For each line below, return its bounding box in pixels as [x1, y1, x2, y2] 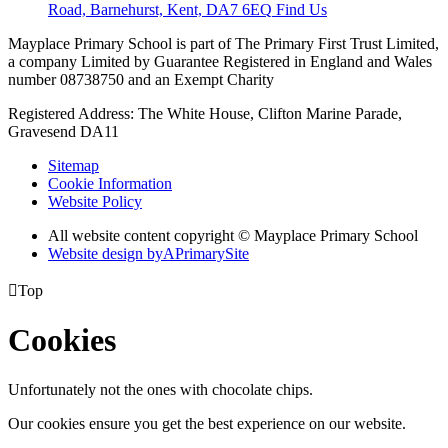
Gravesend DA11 [8, 123, 119, 140]
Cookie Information [48, 175, 172, 192]
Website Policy [48, 193, 142, 210]
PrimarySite [175, 245, 249, 262]
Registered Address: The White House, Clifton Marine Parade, [8, 105, 402, 122]
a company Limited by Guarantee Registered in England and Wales [8, 53, 432, 70]
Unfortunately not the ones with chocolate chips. [8, 380, 313, 398]
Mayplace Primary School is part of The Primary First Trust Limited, [8, 35, 439, 52]
